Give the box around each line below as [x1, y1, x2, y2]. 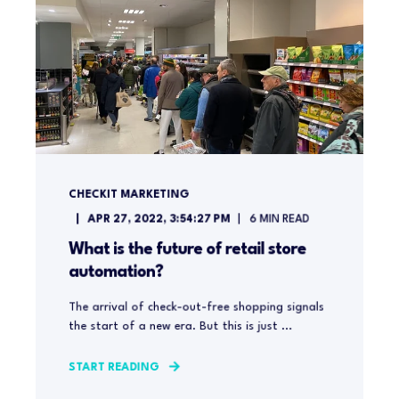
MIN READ [259, 214, 310, 225]
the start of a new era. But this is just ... [68, 320, 293, 333]
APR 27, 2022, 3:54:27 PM [87, 214, 231, 225]
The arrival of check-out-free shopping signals [68, 301, 324, 313]
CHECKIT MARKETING [68, 189, 190, 200]
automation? [68, 264, 164, 281]
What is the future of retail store [68, 240, 306, 258]
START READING [68, 362, 160, 374]
